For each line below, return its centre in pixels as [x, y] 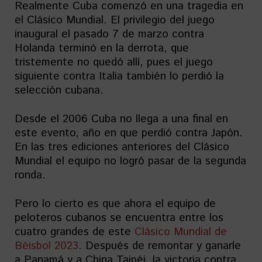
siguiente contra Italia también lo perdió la [119, 76]
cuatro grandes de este [75, 232]
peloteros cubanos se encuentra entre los [119, 218]
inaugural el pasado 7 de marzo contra [109, 34]
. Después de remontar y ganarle [160, 246]
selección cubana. [59, 90]
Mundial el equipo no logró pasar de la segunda [130, 161]
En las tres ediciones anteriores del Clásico [122, 147]
